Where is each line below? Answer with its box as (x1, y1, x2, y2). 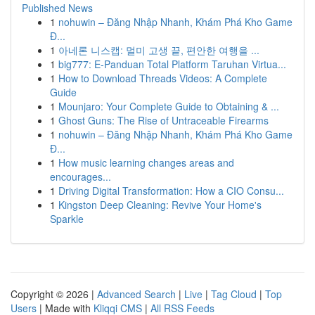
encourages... (50, 169, 111, 184)
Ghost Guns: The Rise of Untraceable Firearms (58, 113, 269, 127)
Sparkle (50, 212, 84, 226)
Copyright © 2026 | (11, 287, 97, 301)
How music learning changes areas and (58, 155, 234, 169)
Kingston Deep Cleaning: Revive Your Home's (58, 198, 262, 212)
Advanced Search (97, 287, 176, 301)
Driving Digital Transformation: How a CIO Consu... (58, 184, 284, 198)
